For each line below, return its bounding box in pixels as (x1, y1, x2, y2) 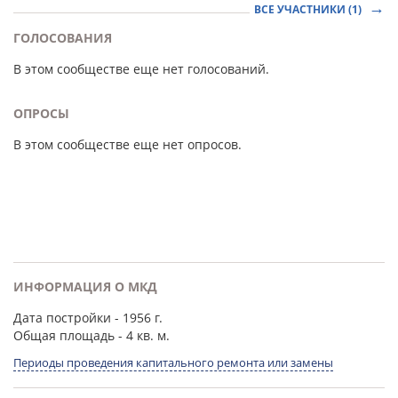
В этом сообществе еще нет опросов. (13, 136, 242, 153)
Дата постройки (13, 309, 111, 326)
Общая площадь (13, 327, 115, 344)
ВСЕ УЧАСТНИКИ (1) (254, 2, 364, 17)
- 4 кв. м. (115, 327, 170, 344)
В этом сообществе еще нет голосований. (13, 60, 269, 77)
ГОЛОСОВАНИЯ (13, 29, 112, 46)
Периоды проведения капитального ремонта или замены (13, 354, 333, 370)
